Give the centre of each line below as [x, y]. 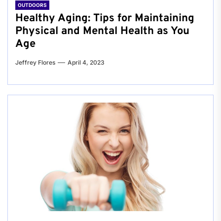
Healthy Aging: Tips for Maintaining [105, 18]
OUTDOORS [32, 5]
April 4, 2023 [86, 62]
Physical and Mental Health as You [102, 31]
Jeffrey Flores [35, 62]
